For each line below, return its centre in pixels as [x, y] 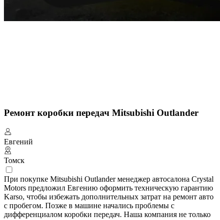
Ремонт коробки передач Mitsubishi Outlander [101, 113]
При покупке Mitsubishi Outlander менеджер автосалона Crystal [109, 179]
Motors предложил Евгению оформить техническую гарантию [109, 188]
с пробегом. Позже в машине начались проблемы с [89, 206]
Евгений [18, 142]
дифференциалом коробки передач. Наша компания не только [107, 215]
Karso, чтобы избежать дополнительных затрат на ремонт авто [109, 197]
